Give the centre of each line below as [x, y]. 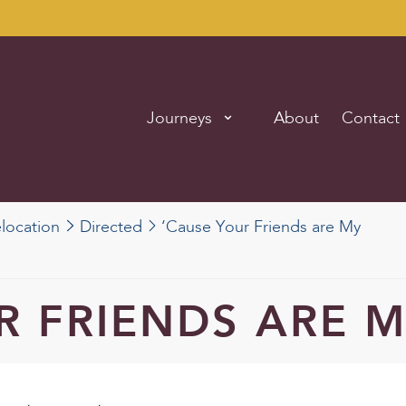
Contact [370, 119]
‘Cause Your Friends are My [258, 227]
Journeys [179, 119]
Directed [111, 227]
